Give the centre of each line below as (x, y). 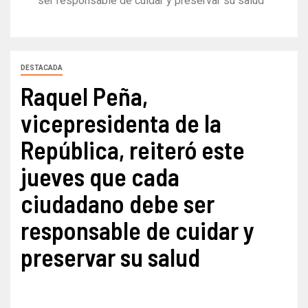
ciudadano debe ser (118, 203)
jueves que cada (100, 177)
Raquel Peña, (84, 96)
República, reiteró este (133, 150)
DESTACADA (42, 68)
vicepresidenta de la (121, 123)
